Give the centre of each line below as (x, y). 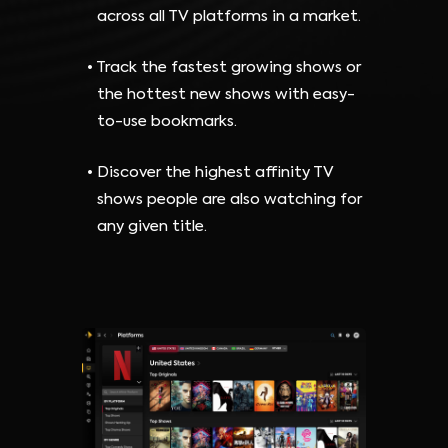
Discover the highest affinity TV (215, 173)
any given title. (152, 227)
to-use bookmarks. (167, 122)
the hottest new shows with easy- (226, 95)
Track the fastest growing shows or (228, 68)
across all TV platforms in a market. (229, 17)
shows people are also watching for (229, 200)
